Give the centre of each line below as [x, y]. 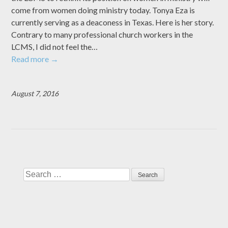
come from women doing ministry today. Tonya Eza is [103, 10]
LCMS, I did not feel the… [55, 46]
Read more [31, 59]
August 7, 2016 [35, 93]
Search [35, 173]
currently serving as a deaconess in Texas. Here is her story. [113, 22]
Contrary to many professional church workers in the [102, 34]
